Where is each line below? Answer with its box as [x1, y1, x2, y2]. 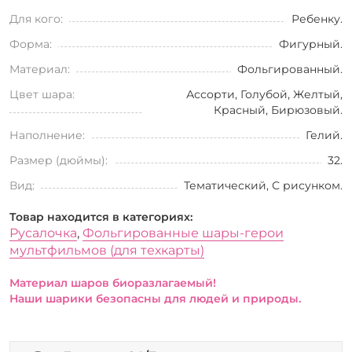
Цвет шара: [9, 86, 75, 101]
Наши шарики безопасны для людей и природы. [9, 291, 301, 306]
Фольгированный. [237, 61, 343, 76]
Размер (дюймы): [9, 152, 108, 167]
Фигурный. [279, 36, 343, 51]
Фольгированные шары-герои [82, 225, 284, 240]
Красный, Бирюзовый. [214, 102, 343, 117]
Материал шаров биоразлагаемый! [9, 275, 216, 290]
